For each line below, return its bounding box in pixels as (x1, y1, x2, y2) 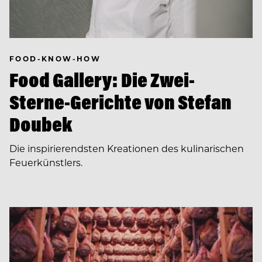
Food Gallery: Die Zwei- (9, 67, 195, 92)
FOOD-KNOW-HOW (9, 54, 101, 64)
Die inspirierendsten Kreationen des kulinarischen (9, 142, 244, 154)
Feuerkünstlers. (9, 156, 82, 168)
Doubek (9, 111, 72, 137)
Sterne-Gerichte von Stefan (9, 89, 232, 115)
